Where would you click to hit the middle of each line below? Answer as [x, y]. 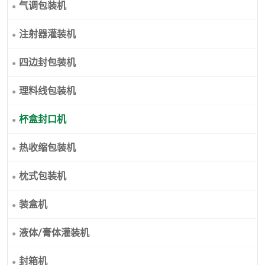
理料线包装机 [47, 91]
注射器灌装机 [47, 34]
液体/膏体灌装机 [54, 233]
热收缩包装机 [47, 148]
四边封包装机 [47, 63]
